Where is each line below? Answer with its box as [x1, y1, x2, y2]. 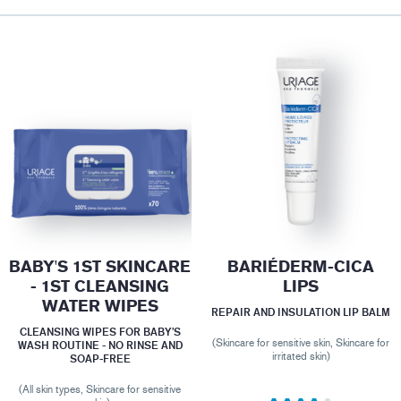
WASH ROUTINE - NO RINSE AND [17, 337, 183, 352]
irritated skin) [271, 349, 330, 363]
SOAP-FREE [69, 351, 131, 365]
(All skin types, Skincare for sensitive [19, 382, 182, 396]
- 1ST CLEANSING [30, 276, 170, 296]
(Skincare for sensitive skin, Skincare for [212, 336, 390, 349]
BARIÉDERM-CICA [227, 256, 375, 277]
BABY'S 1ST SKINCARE [9, 256, 192, 277]
